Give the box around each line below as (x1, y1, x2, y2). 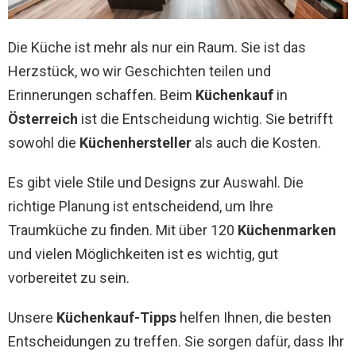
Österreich (8, 110, 78, 128)
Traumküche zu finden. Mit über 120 (8, 222, 238, 239)
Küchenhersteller (79, 134, 192, 152)
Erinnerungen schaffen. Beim (8, 87, 195, 104)
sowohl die (8, 134, 79, 152)
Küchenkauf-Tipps (56, 309, 176, 327)
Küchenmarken (238, 222, 336, 239)
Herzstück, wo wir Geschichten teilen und (8, 63, 271, 80)
